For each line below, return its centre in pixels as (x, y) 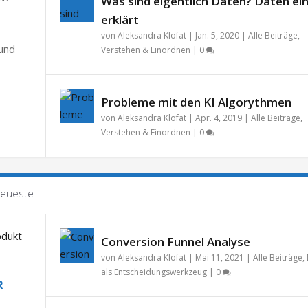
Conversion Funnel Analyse (175, 241)
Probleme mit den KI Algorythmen (196, 102)
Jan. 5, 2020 (217, 35)
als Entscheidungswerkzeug (154, 272)
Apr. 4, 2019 (218, 118)
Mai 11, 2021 (219, 257)
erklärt (120, 19)
